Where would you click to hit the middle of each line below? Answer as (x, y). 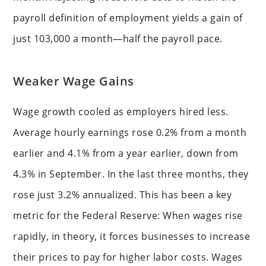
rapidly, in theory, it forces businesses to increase (132, 236)
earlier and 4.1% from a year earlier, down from (126, 153)
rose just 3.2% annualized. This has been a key (123, 194)
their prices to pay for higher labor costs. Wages (128, 257)
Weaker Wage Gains (74, 81)
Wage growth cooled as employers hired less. (121, 111)
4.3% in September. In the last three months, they (131, 174)
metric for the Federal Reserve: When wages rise (128, 215)
